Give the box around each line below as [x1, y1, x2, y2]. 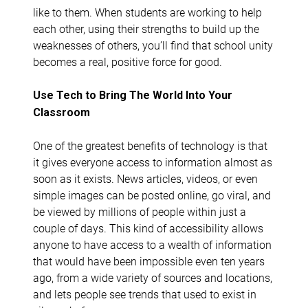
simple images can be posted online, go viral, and [33, 187, 271, 202]
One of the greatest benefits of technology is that [33, 137, 267, 153]
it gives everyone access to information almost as [33, 154, 272, 169]
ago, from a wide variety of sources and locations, [33, 269, 272, 285]
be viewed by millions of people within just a [33, 203, 246, 219]
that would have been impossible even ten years [33, 253, 265, 268]
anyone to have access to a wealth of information [33, 236, 272, 252]
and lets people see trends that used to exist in [33, 286, 256, 301]
